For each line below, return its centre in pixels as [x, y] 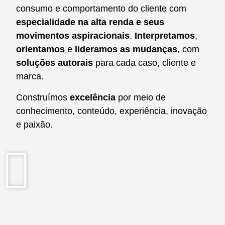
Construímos [43, 97]
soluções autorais [54, 63]
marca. [30, 77]
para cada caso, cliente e [144, 63]
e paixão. [34, 124]
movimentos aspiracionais [73, 36]
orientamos [42, 49]
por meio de [141, 97]
